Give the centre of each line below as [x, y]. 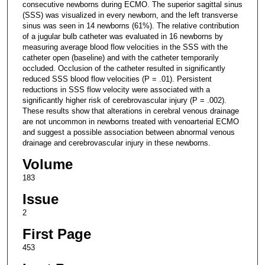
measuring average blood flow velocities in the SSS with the [125, 47]
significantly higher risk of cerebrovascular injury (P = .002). [124, 100]
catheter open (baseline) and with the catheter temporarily [120, 57]
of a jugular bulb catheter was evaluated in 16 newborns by [122, 36]
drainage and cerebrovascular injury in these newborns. [116, 143]
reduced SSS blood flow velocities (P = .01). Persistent [117, 79]
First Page [56, 234]
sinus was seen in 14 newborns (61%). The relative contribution [130, 25]
